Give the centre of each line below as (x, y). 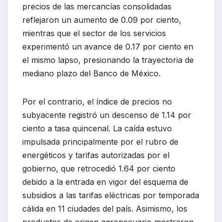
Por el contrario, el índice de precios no (97, 102)
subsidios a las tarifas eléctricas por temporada (111, 195)
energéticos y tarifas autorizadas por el (96, 155)
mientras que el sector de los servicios (94, 33)
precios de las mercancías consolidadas (97, 7)
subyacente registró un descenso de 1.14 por (107, 115)
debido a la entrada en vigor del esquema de (105, 182)
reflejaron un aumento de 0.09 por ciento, (102, 20)
